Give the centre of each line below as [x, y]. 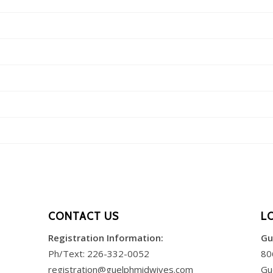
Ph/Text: [67, 253]
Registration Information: [105, 237]
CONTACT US [83, 216]
